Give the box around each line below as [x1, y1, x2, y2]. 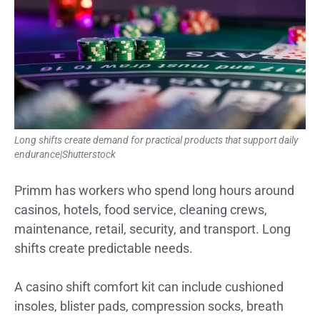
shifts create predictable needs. [14, 240, 193, 256]
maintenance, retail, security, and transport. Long [14, 221, 291, 236]
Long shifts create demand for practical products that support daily [14, 134, 298, 146]
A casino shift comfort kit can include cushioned [14, 279, 284, 294]
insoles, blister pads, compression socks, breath [14, 298, 284, 314]
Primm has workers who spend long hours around [14, 182, 294, 198]
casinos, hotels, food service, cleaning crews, [14, 201, 267, 217]
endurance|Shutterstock [14, 148, 116, 160]
